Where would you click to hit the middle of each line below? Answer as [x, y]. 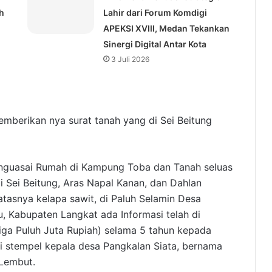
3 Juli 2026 [130, 59]
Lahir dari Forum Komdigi [155, 13]
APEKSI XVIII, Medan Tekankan [166, 29]
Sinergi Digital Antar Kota [155, 44]
